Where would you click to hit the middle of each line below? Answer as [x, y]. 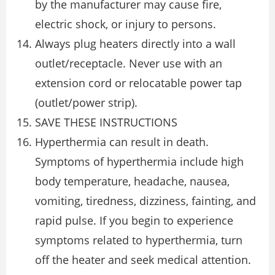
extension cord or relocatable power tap [138, 83]
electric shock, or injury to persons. [126, 24]
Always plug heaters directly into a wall [135, 44]
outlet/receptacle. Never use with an [129, 64]
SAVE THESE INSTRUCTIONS [106, 122]
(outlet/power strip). [86, 103]
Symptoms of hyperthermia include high [139, 162]
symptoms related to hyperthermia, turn [139, 240]
